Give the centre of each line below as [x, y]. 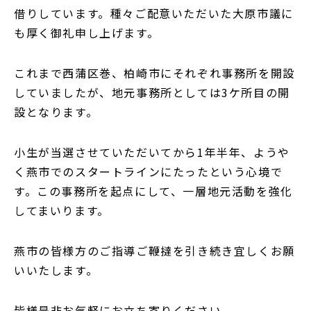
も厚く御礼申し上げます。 [87, 32]
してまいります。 [62, 210]
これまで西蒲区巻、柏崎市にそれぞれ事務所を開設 [154, 73]
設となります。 [56, 111]
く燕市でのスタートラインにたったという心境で [149, 171]
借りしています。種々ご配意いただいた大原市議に [154, 13]
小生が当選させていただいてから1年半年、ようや [152, 152]
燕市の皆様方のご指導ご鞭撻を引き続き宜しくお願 [154, 250]
